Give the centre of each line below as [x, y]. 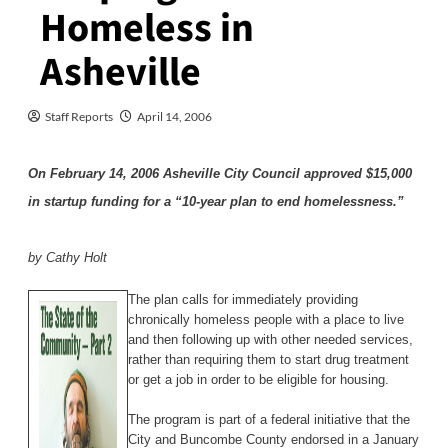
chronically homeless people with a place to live [265, 319]
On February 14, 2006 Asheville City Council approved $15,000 [219, 173]
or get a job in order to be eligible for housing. [258, 379]
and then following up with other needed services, [270, 339]
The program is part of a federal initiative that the [268, 419]
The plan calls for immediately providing [242, 299]
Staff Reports [78, 116]
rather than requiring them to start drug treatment [268, 359]
